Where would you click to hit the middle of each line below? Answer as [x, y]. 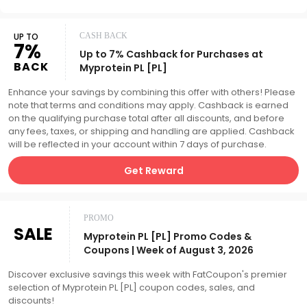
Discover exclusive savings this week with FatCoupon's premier [148, 274]
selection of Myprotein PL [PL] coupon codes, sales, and [132, 287]
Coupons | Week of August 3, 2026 [169, 250]
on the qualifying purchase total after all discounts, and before [146, 118]
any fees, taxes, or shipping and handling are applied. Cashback [151, 131]
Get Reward [153, 170]
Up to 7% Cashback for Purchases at [171, 54]
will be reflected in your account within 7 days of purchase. [137, 144]
